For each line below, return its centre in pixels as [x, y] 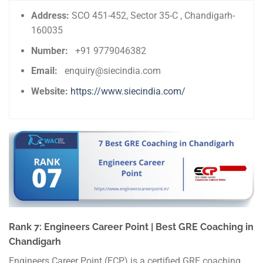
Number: [53, 50]
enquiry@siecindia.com [113, 71]
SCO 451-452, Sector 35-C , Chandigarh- [154, 15]
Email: [48, 71]
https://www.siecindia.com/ [128, 91]
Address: [52, 15]
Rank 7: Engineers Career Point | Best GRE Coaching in [131, 227]
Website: [51, 91]
